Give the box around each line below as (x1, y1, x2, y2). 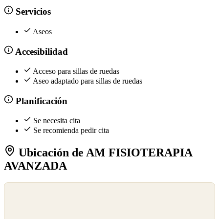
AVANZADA (4, 159, 67, 173)
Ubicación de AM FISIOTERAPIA (16, 146, 192, 159)
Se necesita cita (33, 116, 80, 125)
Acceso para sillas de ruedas (33, 67, 119, 76)
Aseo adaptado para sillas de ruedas (33, 77, 142, 86)
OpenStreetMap (7, 195, 44, 202)
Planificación (13, 95, 67, 106)
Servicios (13, 6, 51, 17)
